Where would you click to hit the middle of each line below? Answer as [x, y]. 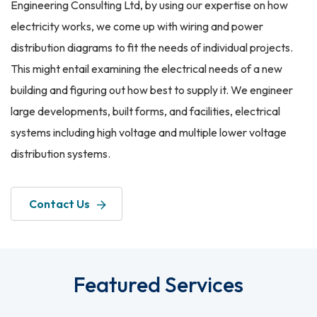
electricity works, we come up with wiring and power [137, 27]
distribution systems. [60, 154]
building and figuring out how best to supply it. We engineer [152, 90]
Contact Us [59, 204]
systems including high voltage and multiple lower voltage [149, 133]
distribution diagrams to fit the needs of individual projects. [152, 48]
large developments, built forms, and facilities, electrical [145, 111]
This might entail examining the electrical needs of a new [146, 69]
